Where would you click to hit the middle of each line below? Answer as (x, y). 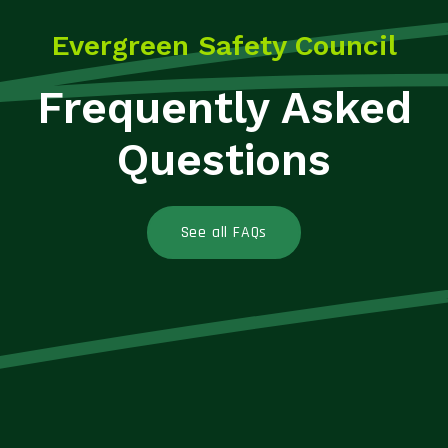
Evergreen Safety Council (224, 46)
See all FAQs (224, 233)
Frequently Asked (224, 108)
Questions (224, 160)
